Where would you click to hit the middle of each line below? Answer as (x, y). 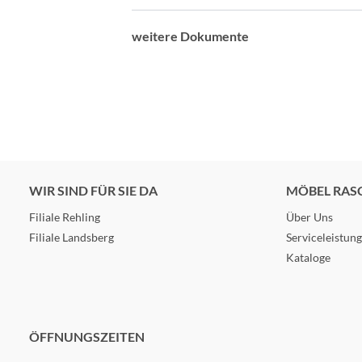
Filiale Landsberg (72, 237)
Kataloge (308, 257)
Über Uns (309, 217)
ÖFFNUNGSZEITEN (87, 337)
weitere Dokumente (191, 36)
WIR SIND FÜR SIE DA (93, 190)
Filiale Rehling (65, 217)
